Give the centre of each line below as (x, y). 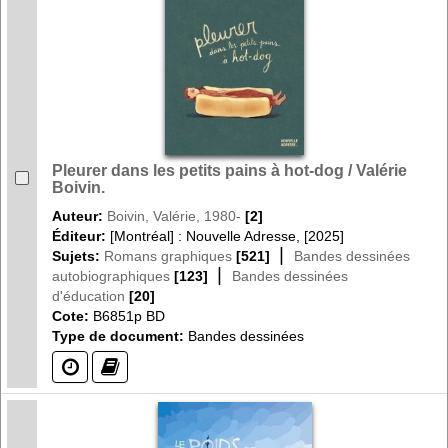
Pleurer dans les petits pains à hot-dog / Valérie (229, 170)
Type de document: (118, 335)
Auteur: (79, 215)
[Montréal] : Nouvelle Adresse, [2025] (227, 235)
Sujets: (78, 255)
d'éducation (88, 295)
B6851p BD (129, 315)
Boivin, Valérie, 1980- (174, 215)
